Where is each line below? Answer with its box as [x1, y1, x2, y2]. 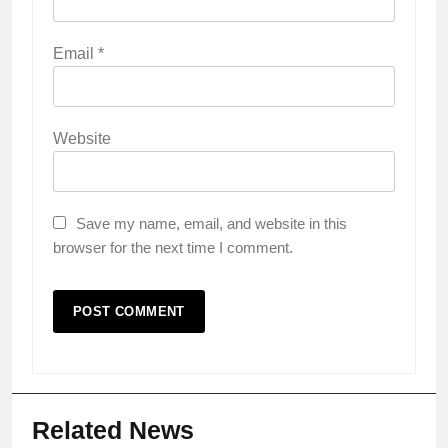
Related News [32, 416, 194, 445]
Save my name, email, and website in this [76, 215, 347, 233]
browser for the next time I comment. [53, 239, 293, 257]
